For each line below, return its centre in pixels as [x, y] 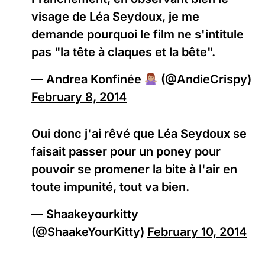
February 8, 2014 [79, 97]
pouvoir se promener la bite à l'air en [134, 169]
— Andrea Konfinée [88, 80]
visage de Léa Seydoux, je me [115, 17]
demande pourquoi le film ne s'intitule [138, 35]
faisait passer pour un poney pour [126, 152]
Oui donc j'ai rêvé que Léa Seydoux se [139, 134]
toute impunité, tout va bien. [110, 187]
